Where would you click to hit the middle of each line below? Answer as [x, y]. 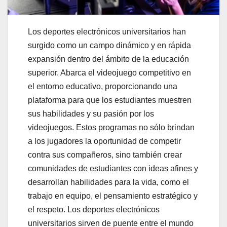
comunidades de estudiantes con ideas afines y [113, 169]
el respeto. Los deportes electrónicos [94, 210]
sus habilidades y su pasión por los [91, 114]
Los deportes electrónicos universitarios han [107, 32]
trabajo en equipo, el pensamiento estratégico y [113, 196]
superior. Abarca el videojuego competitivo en [109, 73]
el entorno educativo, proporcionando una [103, 87]
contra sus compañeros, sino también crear [105, 155]
